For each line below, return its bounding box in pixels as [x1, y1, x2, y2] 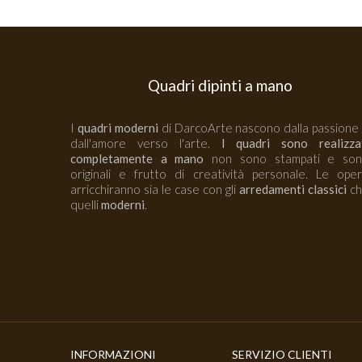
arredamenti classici [239, 182, 347, 196]
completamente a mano [70, 151, 204, 166]
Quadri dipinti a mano [147, 76, 293, 95]
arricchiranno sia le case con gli [70, 182, 239, 196]
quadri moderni [77, 120, 162, 135]
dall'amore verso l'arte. [70, 136, 210, 150]
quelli [70, 197, 101, 212]
